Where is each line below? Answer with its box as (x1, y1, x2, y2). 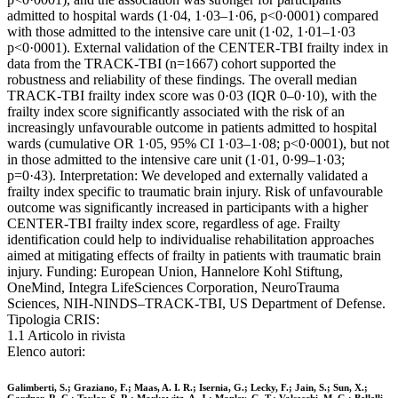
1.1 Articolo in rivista (7, 328, 125, 344)
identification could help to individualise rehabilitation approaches (7, 232, 374, 248)
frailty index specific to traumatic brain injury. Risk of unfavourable (7, 184, 383, 200)
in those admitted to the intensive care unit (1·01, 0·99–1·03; (7, 152, 345, 168)
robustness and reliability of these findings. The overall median (7, 72, 357, 88)
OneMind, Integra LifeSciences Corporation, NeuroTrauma (7, 280, 339, 296)
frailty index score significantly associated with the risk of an (7, 104, 345, 120)
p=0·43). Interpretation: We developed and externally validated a (7, 168, 368, 184)
